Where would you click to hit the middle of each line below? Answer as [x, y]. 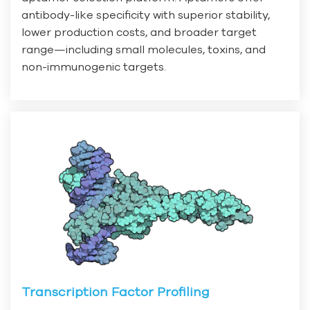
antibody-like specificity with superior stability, [146, 15]
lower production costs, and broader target [139, 32]
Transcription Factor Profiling [116, 292]
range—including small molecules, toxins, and [144, 49]
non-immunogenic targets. [94, 67]
